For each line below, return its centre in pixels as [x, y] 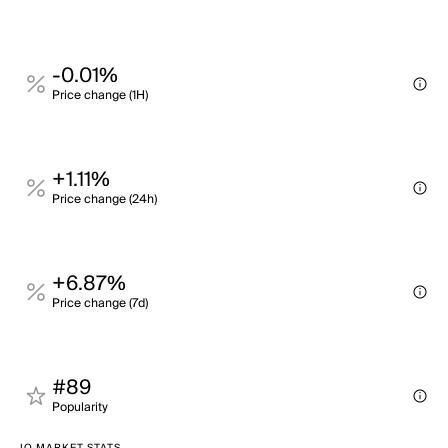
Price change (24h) [104, 199]
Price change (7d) [100, 303]
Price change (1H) [100, 95]
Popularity [80, 407]
